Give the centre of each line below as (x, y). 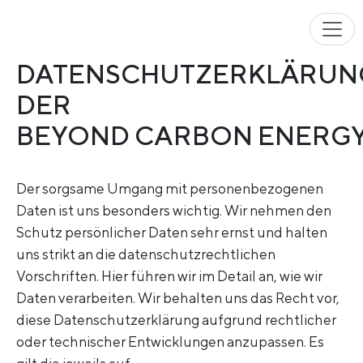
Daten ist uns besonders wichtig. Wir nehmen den (174, 210)
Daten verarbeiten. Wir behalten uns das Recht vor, (178, 297)
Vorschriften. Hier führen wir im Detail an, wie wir (169, 275)
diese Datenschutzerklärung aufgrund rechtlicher (176, 319)
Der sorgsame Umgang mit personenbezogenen (170, 188)
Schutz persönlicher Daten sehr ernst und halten (172, 232)
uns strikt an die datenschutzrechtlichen (146, 254)
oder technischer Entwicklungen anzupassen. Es (170, 341)
